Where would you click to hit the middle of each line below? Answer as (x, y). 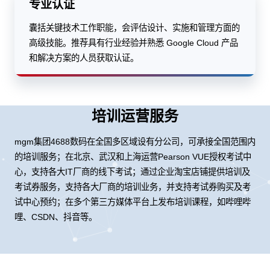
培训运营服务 (135, 116)
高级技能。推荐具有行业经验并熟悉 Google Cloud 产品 (133, 42)
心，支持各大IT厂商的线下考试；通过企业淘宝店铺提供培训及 (132, 171)
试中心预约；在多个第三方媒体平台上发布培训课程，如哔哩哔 (133, 202)
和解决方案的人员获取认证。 (84, 58)
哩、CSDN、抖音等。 (56, 217)
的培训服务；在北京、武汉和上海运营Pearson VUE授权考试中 (133, 156)
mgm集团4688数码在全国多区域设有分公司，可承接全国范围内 (135, 141)
